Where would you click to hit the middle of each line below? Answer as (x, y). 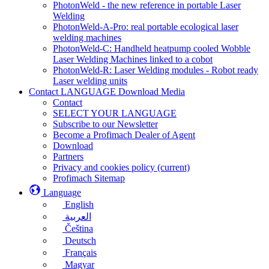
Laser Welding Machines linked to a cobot (133, 59)
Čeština (79, 228)
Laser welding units (90, 81)
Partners (68, 156)
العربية (78, 216)
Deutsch (80, 240)
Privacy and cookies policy (105, 167)
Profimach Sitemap (89, 178)
